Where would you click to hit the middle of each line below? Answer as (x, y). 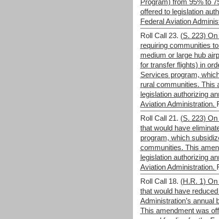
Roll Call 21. (159, 118)
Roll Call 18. (159, 181)
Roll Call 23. (159, 36)
